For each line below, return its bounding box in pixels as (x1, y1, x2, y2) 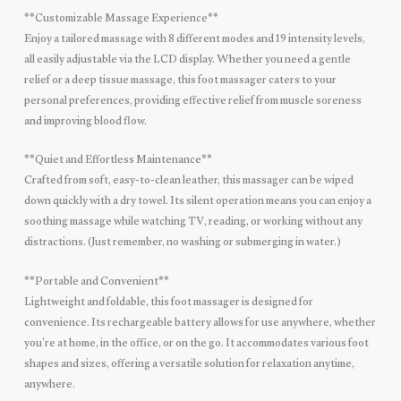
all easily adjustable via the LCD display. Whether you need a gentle (23, 45, 351, 76)
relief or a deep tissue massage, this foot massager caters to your (23, 65, 337, 97)
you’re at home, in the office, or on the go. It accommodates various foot (23, 328, 369, 360)
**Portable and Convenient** (23, 267, 169, 298)
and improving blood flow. (23, 107, 147, 138)
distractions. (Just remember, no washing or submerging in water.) (23, 228, 341, 260)
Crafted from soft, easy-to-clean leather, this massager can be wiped (23, 166, 354, 198)
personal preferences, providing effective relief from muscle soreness (23, 86, 362, 117)
